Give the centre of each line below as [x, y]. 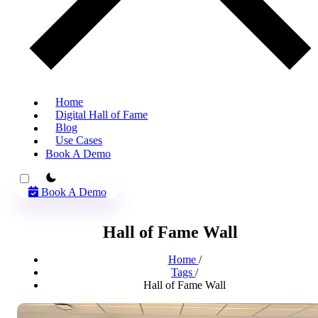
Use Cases [79, 141]
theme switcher [67, 177]
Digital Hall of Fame [102, 115]
